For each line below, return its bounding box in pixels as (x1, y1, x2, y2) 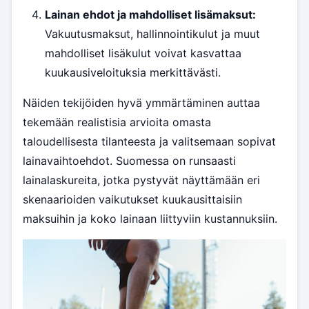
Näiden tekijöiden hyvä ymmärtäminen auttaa (23, 96, 260, 110)
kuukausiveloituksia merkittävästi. (45, 66, 221, 80)
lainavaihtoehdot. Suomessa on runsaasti (23, 154, 236, 168)
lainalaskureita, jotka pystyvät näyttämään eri (23, 173, 260, 188)
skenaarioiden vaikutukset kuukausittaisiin (23, 192, 242, 207)
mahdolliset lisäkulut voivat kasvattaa (45, 46, 241, 61)
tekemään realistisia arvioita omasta (23, 115, 211, 130)
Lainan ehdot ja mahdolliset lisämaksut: (45, 8, 256, 22)
